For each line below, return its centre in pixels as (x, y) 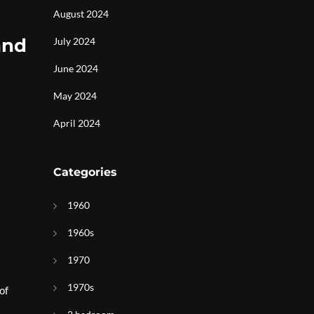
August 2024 (81, 14)
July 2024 (74, 41)
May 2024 (75, 96)
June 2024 (76, 68)
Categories (85, 172)
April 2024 (77, 123)
